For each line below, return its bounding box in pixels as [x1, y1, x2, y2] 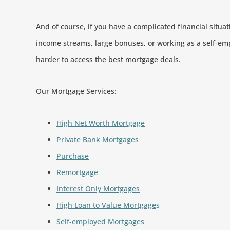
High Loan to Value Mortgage [56, 200, 156, 210]
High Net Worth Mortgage [56, 118, 145, 128]
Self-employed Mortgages [56, 217, 144, 226]
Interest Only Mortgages [56, 184, 140, 194]
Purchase [56, 151, 89, 161]
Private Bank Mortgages [56, 135, 139, 144]
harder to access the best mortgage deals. [36, 54, 181, 64]
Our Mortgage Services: [36, 86, 117, 96]
